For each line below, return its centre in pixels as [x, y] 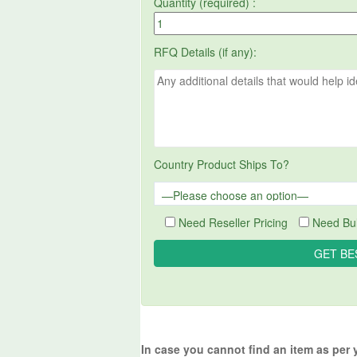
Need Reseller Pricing [233, 222]
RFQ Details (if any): [206, 51]
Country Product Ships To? [222, 164]
